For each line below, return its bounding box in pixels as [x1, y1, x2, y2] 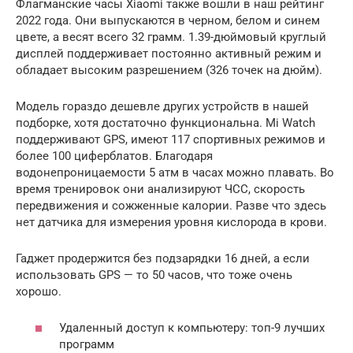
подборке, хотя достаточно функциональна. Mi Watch [16, 115, 315, 130]
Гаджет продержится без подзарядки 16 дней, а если [16, 251, 310, 266]
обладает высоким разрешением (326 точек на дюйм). [16, 62, 325, 77]
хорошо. [16, 284, 65, 299]
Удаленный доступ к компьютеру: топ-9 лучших [59, 321, 325, 336]
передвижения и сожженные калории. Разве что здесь [16, 198, 326, 213]
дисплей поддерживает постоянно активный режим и [16, 46, 321, 61]
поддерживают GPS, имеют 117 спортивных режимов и [16, 132, 325, 147]
